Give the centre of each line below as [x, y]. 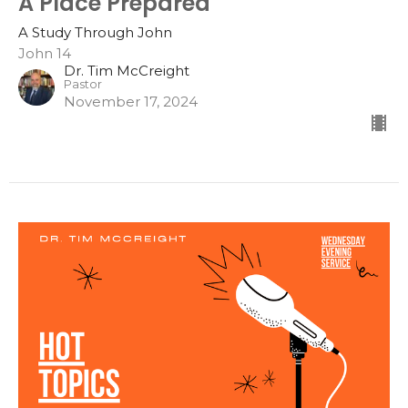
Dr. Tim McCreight [127, 70]
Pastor [83, 84]
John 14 [45, 53]
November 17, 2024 [131, 101]
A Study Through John [95, 32]
